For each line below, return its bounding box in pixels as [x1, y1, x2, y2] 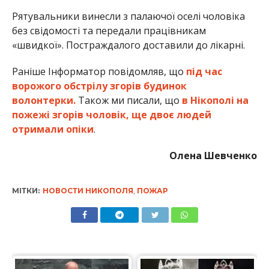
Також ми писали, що [77, 93, 182, 107]
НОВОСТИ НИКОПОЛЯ [42, 186, 133, 195]
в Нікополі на [181, 93, 249, 107]
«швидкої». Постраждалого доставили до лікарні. [11, 38, 245, 52]
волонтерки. [11, 93, 78, 107]
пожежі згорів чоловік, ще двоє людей [11, 107, 211, 121]
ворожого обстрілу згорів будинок [11, 79, 187, 92]
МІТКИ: [11, 186, 40, 195]
